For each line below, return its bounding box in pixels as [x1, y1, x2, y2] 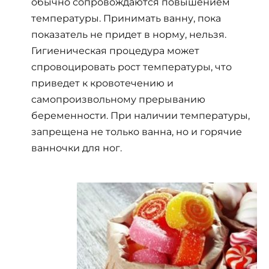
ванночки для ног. [31, 142, 122, 154]
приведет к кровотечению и [31, 77, 174, 89]
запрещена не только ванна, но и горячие [31, 126, 242, 138]
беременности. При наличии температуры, [31, 110, 250, 122]
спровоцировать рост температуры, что [31, 61, 232, 73]
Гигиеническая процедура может [31, 45, 199, 57]
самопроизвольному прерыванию [31, 94, 205, 106]
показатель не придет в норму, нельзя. [31, 29, 226, 41]
